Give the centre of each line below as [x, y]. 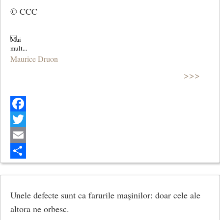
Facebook [25, 119]
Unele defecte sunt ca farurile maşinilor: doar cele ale [105, 195]
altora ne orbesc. [40, 208]
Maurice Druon [34, 59]
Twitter [21, 135]
